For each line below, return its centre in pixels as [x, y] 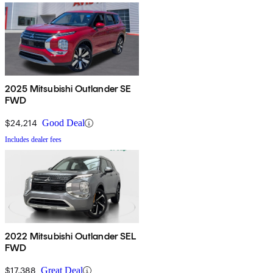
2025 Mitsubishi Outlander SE [68, 89]
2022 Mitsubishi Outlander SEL [71, 236]
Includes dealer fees [33, 140]
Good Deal [63, 123]
